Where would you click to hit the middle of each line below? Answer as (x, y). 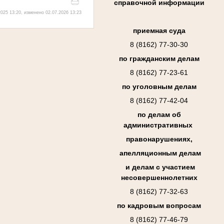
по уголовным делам (159, 87)
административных (159, 125)
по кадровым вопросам (159, 206)
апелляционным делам (159, 153)
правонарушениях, (159, 139)
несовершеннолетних (159, 178)
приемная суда (159, 31)
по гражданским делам (159, 59)
